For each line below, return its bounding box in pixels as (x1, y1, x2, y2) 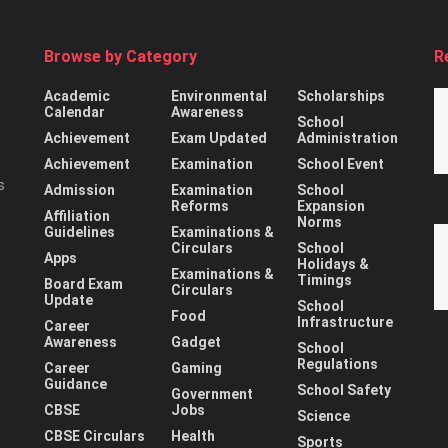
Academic (44, 88, 110, 105)
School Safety (297, 382, 392, 399)
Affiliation (44, 208, 110, 225)
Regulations (297, 356, 379, 373)
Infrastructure (297, 314, 394, 331)
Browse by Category (44, 47, 197, 67)
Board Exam (44, 276, 123, 293)
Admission (44, 182, 115, 199)
